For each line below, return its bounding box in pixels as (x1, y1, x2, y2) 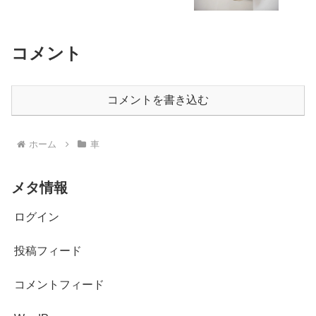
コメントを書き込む (107, 93, 209, 106)
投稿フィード (14, 244, 82, 257)
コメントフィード (14, 278, 104, 291)
